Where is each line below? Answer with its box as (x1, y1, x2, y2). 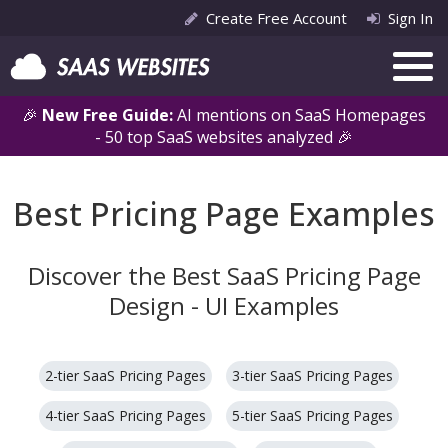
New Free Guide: (42, 104, 177, 126)
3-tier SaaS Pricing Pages (232, 366, 393, 385)
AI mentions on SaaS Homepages (177, 104, 426, 126)
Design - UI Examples (109, 289, 339, 322)
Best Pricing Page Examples (13, 192, 435, 235)
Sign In (388, 8, 433, 28)
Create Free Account (206, 8, 347, 28)
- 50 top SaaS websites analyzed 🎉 (95, 126, 353, 148)
